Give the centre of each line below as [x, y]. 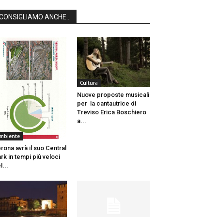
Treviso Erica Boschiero [111, 112]
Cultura [89, 83]
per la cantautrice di [106, 104]
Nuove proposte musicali [113, 95]
